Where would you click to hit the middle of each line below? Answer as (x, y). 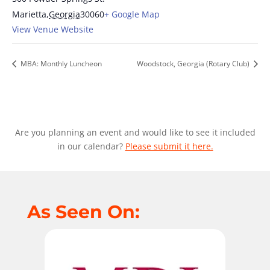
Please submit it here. (169, 146)
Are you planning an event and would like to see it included (135, 133)
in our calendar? (91, 146)
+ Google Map (132, 14)
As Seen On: (83, 212)
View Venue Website (53, 30)
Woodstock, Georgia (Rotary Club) (194, 64)
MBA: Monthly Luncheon (60, 64)
